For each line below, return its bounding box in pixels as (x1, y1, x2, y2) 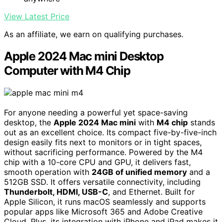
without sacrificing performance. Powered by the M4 (4, 147, 203, 157)
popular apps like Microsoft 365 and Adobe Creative (4, 206, 203, 217)
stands (188, 117, 215, 127)
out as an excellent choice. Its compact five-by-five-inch (4, 127, 217, 137)
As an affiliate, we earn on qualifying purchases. (4, 29, 183, 39)
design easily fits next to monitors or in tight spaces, (4, 137, 202, 147)
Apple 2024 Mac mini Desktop (4, 49, 164, 63)
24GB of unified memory (92, 166, 187, 177)
